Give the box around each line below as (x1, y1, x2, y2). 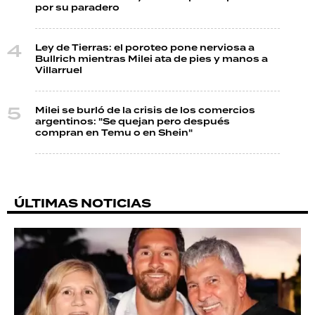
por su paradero (35, 1, 120, 15)
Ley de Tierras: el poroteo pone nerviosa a (35, 41, 255, 55)
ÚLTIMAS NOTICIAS (14, 195, 151, 212)
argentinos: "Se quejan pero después (35, 115, 230, 129)
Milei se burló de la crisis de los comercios (35, 104, 255, 117)
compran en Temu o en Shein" (35, 127, 193, 140)
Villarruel (35, 64, 82, 77)
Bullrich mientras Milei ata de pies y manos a (35, 53, 268, 66)
